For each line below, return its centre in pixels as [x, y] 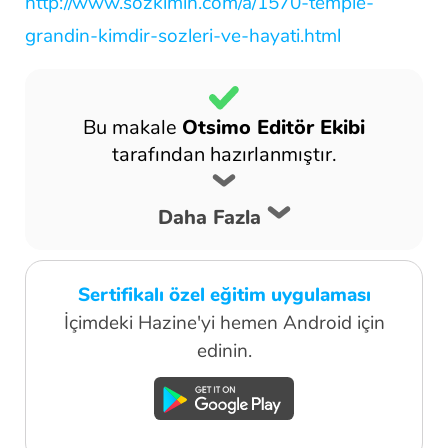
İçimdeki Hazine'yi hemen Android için [224, 322]
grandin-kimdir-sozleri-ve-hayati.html [183, 35]
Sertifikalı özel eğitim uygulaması [224, 294]
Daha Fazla [209, 217]
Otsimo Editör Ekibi [273, 127]
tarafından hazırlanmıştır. [224, 154]
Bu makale [132, 127]
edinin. [224, 350]
